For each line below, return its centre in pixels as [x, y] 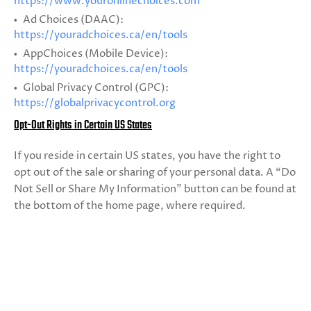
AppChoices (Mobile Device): [94, 54]
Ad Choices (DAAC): [72, 20]
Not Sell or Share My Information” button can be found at [155, 189]
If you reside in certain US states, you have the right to [147, 156]
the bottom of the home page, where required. [130, 206]
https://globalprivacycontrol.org [95, 103]
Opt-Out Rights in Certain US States [83, 126]
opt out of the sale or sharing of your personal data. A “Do [155, 173]
